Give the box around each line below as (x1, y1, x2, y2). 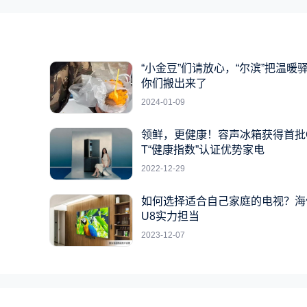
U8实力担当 (141, 210, 199, 222)
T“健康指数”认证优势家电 (141, 144, 265, 156)
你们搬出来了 (141, 77, 207, 89)
